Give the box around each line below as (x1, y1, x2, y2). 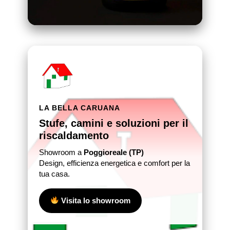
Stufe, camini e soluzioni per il (39, 117, 188, 129)
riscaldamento (39, 129, 109, 141)
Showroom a (39, 147, 84, 157)
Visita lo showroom (59, 196, 131, 205)
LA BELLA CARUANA (39, 104, 120, 112)
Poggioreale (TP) (84, 147, 144, 157)
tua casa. (39, 169, 70, 178)
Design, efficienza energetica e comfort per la (39, 158, 190, 167)
